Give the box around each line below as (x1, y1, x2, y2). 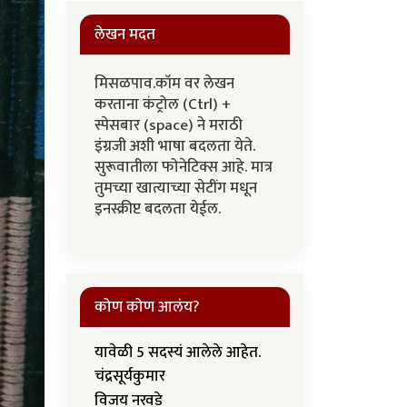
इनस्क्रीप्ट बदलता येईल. (94, 196, 224, 222)
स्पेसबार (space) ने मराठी (94, 113, 243, 138)
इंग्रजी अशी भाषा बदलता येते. (94, 134, 255, 159)
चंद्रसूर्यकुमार (94, 363, 165, 390)
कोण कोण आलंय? (94, 294, 200, 320)
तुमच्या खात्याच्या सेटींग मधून (94, 175, 257, 201)
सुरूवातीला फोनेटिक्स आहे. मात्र (94, 154, 273, 180)
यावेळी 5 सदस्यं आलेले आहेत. (94, 340, 261, 365)
